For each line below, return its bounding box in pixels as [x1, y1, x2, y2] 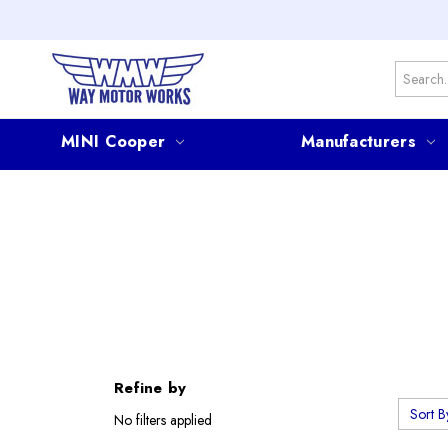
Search [394, 61, 436, 81]
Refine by [114, 376, 187, 399]
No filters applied [114, 409, 212, 430]
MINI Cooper [61, 129, 166, 153]
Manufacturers [300, 129, 416, 153]
